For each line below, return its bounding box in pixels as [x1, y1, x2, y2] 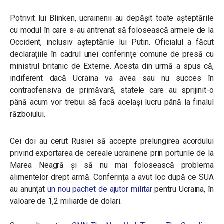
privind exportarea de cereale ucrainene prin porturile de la [10, 148, 214, 158]
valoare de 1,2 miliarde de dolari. [10, 196, 122, 206]
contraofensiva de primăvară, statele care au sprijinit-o [10, 85, 214, 95]
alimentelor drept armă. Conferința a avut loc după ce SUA [10, 172, 214, 182]
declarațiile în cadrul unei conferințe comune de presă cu [10, 49, 214, 59]
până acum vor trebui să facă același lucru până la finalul [10, 97, 214, 107]
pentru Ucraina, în [154, 184, 214, 194]
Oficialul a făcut [155, 37, 214, 47]
